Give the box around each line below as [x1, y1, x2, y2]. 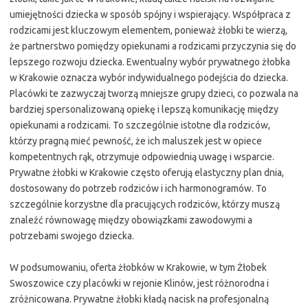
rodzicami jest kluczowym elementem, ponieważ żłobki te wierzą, [10, 25, 287, 36]
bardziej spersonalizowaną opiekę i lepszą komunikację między [10, 104, 278, 115]
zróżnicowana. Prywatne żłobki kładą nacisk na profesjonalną [10, 294, 269, 305]
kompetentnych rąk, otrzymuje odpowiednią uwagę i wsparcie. [10, 151, 274, 162]
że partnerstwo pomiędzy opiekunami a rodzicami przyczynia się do [10, 41, 296, 52]
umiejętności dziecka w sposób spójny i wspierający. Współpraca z [10, 9, 291, 20]
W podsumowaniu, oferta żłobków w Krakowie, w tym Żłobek [10, 262, 267, 273]
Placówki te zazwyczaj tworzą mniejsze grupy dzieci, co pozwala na [10, 88, 298, 99]
